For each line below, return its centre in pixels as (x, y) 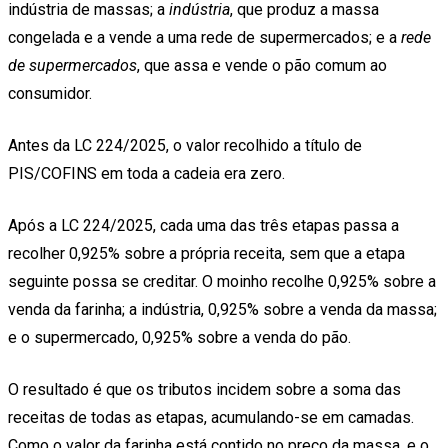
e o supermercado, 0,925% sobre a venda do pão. (179, 338)
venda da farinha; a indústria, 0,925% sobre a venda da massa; (222, 310)
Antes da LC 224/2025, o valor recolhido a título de (185, 146)
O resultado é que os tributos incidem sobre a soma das (204, 390)
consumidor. (52, 94)
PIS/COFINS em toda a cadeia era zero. (146, 174)
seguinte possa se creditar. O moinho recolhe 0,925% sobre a (222, 282)
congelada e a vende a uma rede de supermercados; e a (204, 38)
